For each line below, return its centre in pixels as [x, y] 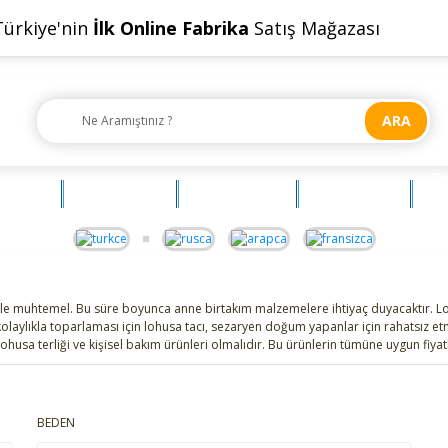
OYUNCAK [122, 192]
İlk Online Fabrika [170, 27]
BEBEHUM [356, 192]
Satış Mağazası [314, 27]
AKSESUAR [239, 192]
